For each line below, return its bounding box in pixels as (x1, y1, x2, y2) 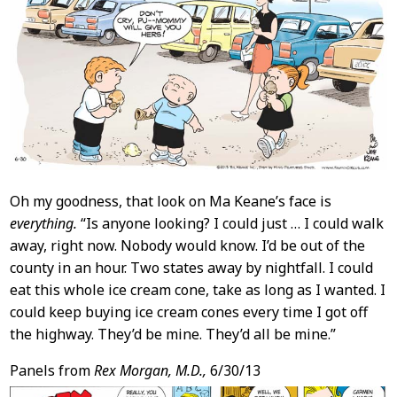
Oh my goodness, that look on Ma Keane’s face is (9, 191, 331, 211)
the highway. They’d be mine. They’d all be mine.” (9, 323, 336, 344)
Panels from (9, 360, 94, 380)
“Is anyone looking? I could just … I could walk (76, 213, 384, 233)
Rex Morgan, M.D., (93, 360, 206, 380)
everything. (9, 213, 77, 233)
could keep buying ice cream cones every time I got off (9, 301, 368, 322)
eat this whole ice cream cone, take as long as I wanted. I (9, 279, 385, 300)
